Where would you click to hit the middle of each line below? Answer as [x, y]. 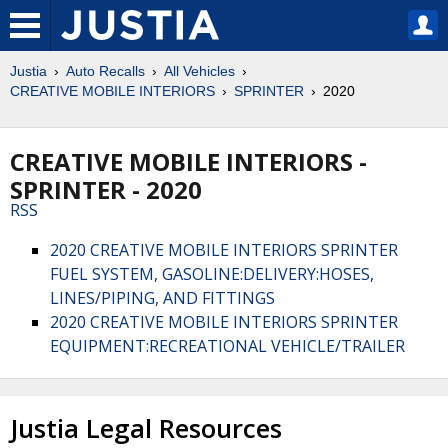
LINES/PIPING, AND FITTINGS [162, 298]
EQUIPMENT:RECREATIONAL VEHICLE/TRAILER [227, 346]
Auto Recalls [105, 71]
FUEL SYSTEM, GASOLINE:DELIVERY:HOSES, [212, 274]
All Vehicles [199, 71]
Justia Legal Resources [146, 428]
